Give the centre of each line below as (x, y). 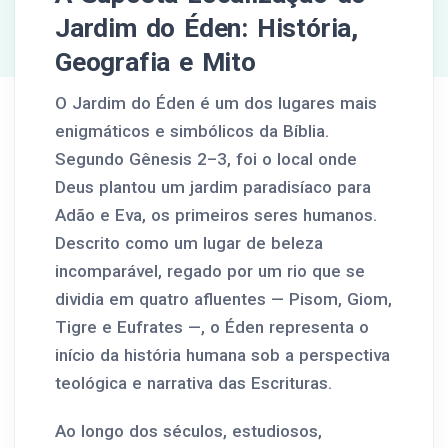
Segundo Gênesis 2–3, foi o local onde (206, 159)
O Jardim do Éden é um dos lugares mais (216, 103)
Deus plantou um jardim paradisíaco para (213, 187)
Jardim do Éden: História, (206, 27)
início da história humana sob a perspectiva (222, 355)
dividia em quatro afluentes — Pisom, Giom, (223, 299)
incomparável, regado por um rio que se (210, 271)
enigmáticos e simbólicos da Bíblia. (192, 131)
